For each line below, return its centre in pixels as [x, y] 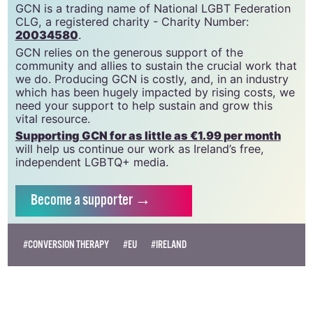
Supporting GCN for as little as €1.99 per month [148, 136]
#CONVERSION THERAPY [66, 245]
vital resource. [52, 118]
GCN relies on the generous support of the [129, 52]
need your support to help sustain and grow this [144, 105]
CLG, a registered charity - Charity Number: [132, 22]
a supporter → [113, 201]
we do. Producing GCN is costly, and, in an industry [152, 79]
